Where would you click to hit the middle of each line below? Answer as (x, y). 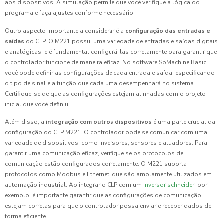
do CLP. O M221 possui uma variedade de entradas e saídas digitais (121, 42)
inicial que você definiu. (37, 104)
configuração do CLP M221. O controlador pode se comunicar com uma (106, 133)
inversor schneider (169, 185)
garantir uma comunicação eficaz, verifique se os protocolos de (94, 154)
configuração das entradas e (168, 31)
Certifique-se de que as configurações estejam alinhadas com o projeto (105, 94)
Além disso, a (25, 122)
